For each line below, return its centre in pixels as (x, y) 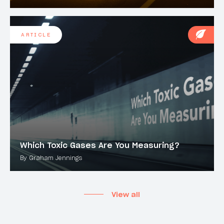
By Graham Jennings (51, 158)
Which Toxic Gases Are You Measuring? (100, 145)
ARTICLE (36, 34)
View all (125, 194)
